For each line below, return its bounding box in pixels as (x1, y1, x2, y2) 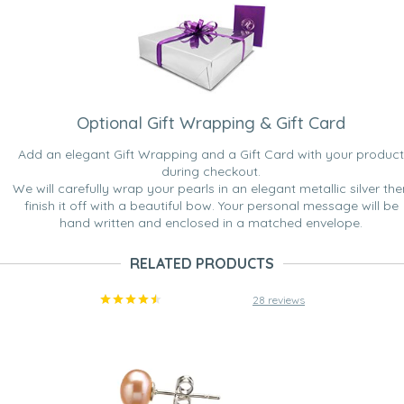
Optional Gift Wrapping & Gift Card (77, 112, 345, 134)
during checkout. (161, 163, 261, 180)
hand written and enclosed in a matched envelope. (60, 215, 363, 232)
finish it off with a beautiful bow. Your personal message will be (23, 197, 399, 215)
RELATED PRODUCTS (130, 254, 274, 273)
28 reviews (252, 293, 305, 308)
